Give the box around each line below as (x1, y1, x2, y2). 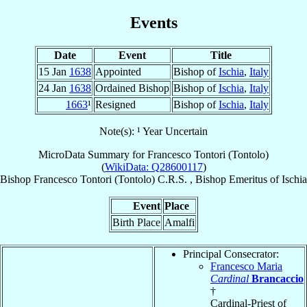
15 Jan (38, 65, 69, 77)
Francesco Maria (210, 260, 282, 272)
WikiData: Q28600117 (104, 160, 203, 173)
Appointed (95, 65, 141, 77)
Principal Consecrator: (183, 247, 279, 260)
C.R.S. (158, 173, 187, 185)
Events (130, 13, 177, 32)
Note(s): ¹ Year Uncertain (99, 125, 208, 137)
